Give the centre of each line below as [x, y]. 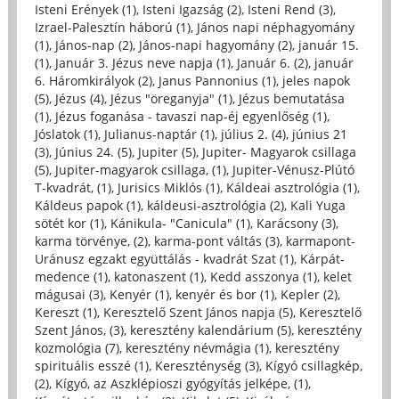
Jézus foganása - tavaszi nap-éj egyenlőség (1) [191, 117]
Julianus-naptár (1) [159, 134]
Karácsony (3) [296, 224]
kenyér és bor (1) [224, 295]
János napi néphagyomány [275, 28]
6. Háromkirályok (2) [93, 81]
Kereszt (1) [65, 313]
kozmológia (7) [77, 348]
